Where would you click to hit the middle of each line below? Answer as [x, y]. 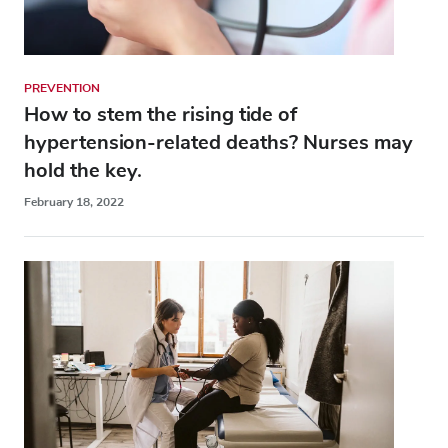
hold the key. [83, 171]
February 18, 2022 [74, 202]
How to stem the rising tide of [160, 115]
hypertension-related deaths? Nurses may [218, 143]
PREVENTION [62, 88]
